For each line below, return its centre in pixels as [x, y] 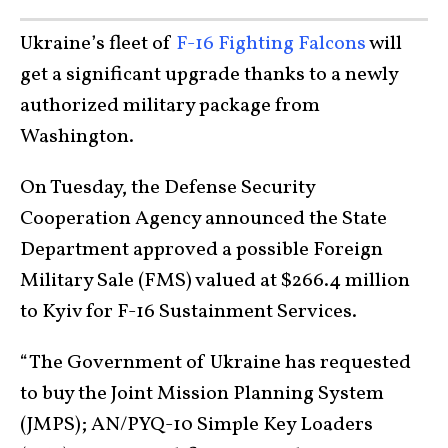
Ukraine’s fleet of [96, 43]
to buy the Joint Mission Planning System [202, 393]
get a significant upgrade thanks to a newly [209, 74]
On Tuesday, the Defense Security [167, 187]
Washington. [77, 136]
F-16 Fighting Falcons [269, 43]
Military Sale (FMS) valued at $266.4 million [215, 280]
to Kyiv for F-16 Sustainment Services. [188, 311]
